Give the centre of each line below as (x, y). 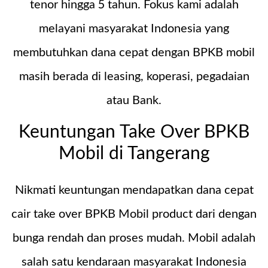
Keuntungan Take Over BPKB (134, 133)
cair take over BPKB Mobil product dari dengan (134, 214)
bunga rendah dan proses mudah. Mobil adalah (134, 238)
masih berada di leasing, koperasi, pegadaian (134, 77)
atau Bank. (134, 101)
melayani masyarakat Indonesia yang (134, 29)
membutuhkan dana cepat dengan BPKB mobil (134, 53)
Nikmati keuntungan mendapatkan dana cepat (134, 190)
